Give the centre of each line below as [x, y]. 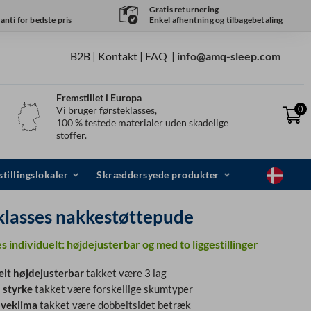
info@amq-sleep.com [229, 56]
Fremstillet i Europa [99, 98]
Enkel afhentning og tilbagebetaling [216, 20]
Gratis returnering [184, 10]
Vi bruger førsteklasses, [106, 110]
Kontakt [118, 56]
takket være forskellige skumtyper [113, 289]
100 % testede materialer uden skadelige [142, 123]
